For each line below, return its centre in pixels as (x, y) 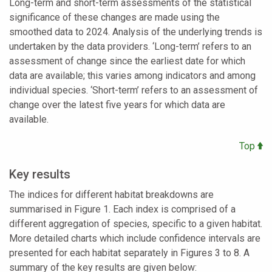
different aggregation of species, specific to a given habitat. (136, 223)
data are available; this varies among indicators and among (132, 75)
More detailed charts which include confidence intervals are (135, 238)
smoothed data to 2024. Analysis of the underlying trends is (136, 32)
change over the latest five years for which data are (117, 104)
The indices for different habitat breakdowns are (111, 194)
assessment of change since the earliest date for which (127, 61)
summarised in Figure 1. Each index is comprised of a (122, 209)
